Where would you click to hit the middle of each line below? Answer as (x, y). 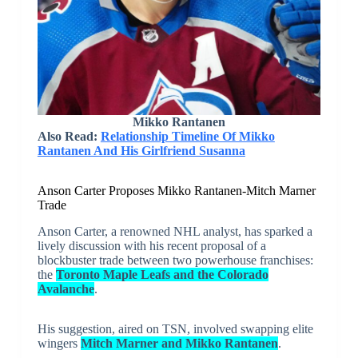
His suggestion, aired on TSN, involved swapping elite (175, 329)
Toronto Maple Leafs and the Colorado (162, 275)
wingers (59, 344)
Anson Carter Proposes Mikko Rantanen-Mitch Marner (176, 191)
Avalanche (66, 289)
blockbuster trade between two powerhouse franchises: (175, 261)
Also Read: (69, 137)
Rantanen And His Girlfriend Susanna (141, 151)
